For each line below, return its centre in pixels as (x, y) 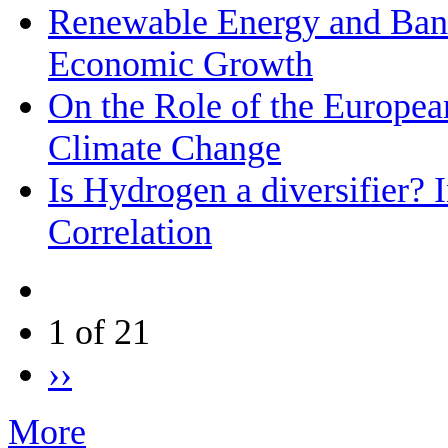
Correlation (130, 232)
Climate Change (164, 148)
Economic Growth (180, 64)
